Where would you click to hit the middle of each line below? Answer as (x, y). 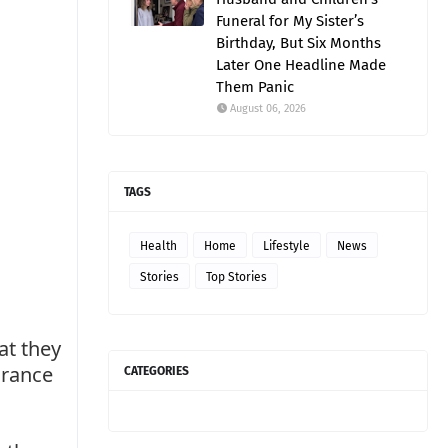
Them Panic (255, 87)
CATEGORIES (156, 371)
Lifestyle (286, 246)
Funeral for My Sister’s (290, 21)
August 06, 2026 (268, 108)
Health (158, 246)
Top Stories (236, 277)
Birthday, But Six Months (298, 43)
